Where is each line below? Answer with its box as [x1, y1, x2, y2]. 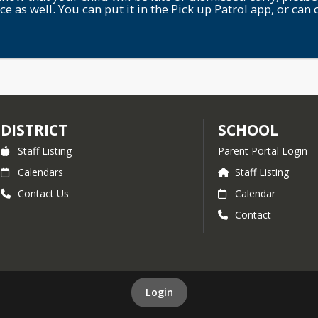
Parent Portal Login [217, 144, 307, 158]
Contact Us [18, 187, 69, 200]
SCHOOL [217, 120, 278, 140]
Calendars [18, 165, 63, 179]
